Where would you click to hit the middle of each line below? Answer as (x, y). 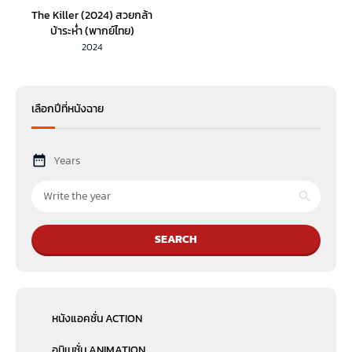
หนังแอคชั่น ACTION (97, 318)
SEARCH (176, 239)
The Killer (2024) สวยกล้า (92, 15)
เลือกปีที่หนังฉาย (68, 108)
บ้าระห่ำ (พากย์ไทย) (92, 31)
